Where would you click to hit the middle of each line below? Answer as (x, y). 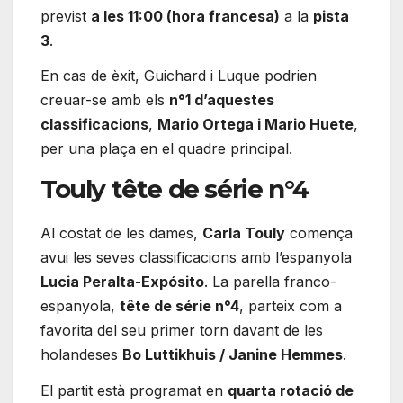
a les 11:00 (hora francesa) (185, 16)
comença (319, 233)
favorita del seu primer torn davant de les (182, 331)
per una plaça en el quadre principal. (166, 149)
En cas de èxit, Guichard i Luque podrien (179, 76)
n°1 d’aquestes (222, 100)
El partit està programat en (134, 390)
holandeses (81, 355)
